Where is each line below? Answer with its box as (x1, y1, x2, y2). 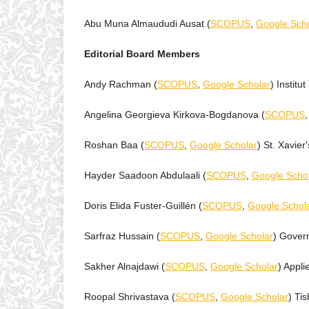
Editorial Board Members (84, 48, 200, 60)
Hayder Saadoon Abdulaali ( (84, 170, 206, 181)
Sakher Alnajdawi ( (84, 261, 165, 272)
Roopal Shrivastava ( (84, 291, 175, 303)
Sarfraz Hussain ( (84, 230, 160, 242)
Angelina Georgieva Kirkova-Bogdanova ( (84, 109, 265, 121)
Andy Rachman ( (84, 79, 157, 90)
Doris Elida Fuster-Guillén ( (84, 200, 202, 212)
